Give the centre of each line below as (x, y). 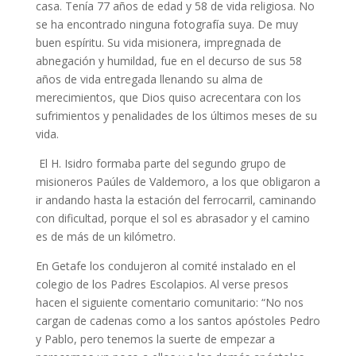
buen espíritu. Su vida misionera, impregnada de (158, 43)
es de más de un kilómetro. (105, 237)
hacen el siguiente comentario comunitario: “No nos (169, 303)
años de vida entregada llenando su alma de (149, 79)
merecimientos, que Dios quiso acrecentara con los (168, 98)
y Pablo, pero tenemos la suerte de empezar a (155, 339)
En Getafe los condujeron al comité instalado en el (165, 266)
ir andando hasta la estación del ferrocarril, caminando (176, 200)
